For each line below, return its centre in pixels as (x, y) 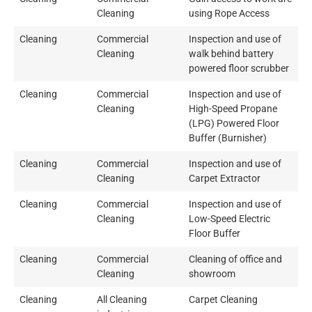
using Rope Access (229, 14)
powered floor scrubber (239, 69)
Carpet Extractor (225, 179)
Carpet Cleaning (223, 300)
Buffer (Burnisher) (228, 139)
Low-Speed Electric (229, 219)
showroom (212, 274)
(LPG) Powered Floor (234, 124)
